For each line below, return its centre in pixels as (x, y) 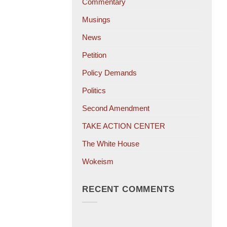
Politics (94, 90)
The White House (111, 143)
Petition (94, 55)
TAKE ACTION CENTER (124, 126)
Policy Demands (109, 72)
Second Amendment (116, 108)
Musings (96, 19)
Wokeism (98, 161)
